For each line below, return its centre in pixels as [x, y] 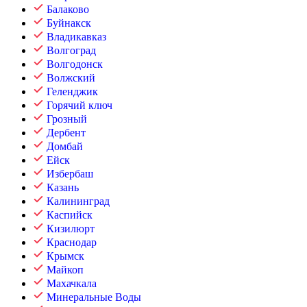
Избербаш [70, 174]
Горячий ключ [79, 105]
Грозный [67, 119]
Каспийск [70, 215]
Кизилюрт [71, 229]
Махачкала [72, 283]
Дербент [66, 133]
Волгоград [71, 50]
